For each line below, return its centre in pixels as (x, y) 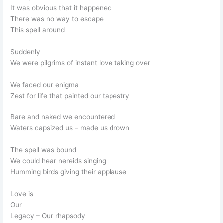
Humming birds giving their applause (69, 172)
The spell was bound (44, 150)
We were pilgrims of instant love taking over (81, 62)
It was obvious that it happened (61, 8)
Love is (22, 194)
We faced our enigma (45, 84)
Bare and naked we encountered (63, 117)
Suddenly (26, 52)
